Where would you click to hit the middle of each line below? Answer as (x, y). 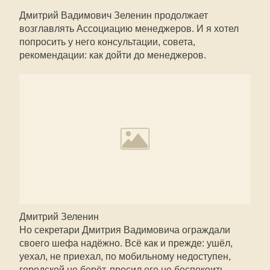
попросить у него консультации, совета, (107, 42)
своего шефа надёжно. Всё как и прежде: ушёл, (126, 243)
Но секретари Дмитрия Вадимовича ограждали (125, 230)
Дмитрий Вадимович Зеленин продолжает (114, 15)
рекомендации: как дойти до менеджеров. (113, 55)
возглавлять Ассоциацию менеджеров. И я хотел (129, 29)
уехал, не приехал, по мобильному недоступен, (125, 256)
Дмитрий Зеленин (59, 217)
